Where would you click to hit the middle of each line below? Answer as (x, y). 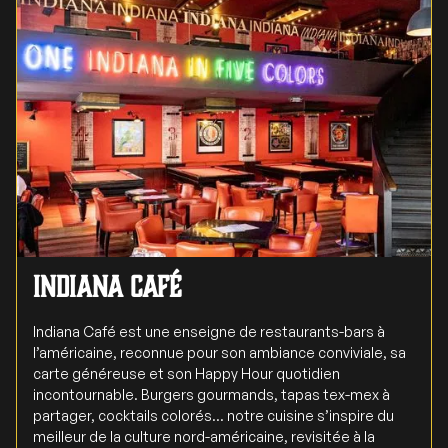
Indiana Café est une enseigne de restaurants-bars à (209, 331)
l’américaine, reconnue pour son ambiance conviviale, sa (219, 352)
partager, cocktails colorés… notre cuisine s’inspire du (213, 415)
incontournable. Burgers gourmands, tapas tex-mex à (211, 394)
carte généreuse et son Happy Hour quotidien (186, 373)
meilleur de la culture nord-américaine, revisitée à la (204, 436)
